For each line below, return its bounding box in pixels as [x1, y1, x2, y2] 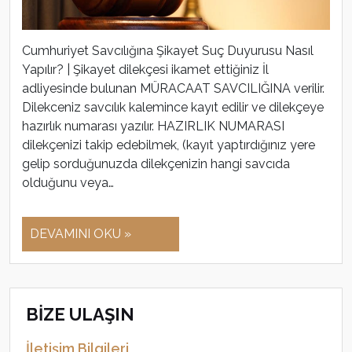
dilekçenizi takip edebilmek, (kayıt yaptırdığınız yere [22, 137, 315, 153]
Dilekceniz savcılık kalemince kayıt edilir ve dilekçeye [22, 100, 324, 115]
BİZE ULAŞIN [26, 304, 134, 325]
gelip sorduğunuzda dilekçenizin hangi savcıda [22, 156, 290, 172]
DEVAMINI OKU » [30, 226, 131, 242]
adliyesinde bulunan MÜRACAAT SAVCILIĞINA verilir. [22, 81, 324, 97]
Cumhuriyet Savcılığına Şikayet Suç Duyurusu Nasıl [22, 43, 313, 59]
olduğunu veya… [22, 175, 114, 191]
